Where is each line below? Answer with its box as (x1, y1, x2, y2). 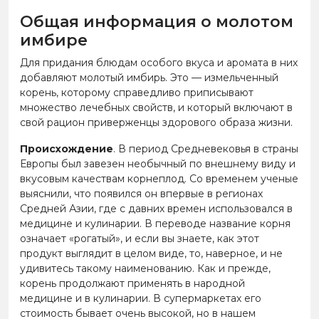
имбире (20, 30, 88, 50)
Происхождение (20, 142, 113, 155)
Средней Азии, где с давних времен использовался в (20, 202, 293, 215)
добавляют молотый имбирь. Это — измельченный (20, 70, 278, 84)
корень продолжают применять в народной (20, 276, 245, 290)
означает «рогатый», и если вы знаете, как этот (20, 231, 259, 245)
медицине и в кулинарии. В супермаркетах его (20, 291, 261, 305)
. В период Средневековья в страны (113, 142, 298, 155)
